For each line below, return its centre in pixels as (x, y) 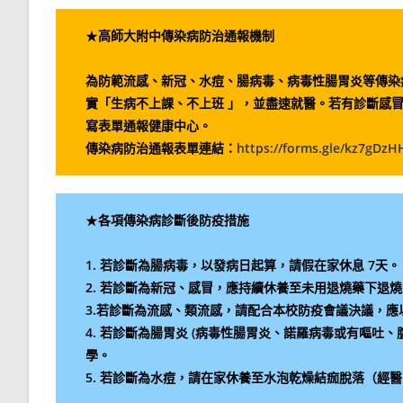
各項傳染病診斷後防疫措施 (174, 220)
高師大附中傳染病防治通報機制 (187, 36)
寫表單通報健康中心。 (149, 126)
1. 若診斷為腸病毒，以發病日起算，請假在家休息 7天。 (243, 265)
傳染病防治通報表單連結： (161, 148)
